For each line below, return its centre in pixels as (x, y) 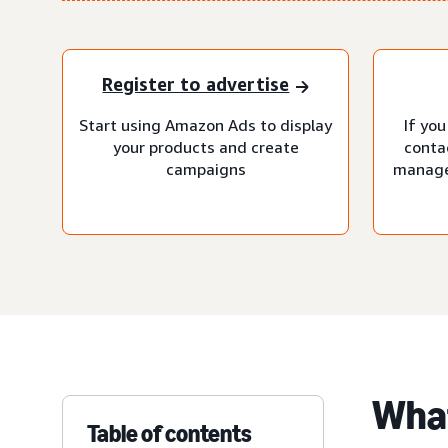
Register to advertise (196, 84)
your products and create (205, 146)
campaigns (205, 168)
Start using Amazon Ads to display (205, 124)
